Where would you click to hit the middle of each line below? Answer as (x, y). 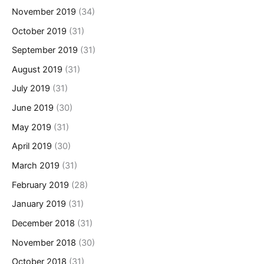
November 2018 (44, 242)
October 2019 (39, 31)
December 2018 (43, 223)
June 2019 (33, 108)
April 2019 (32, 146)
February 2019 (40, 185)
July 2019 (31, 89)
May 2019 (32, 127)
